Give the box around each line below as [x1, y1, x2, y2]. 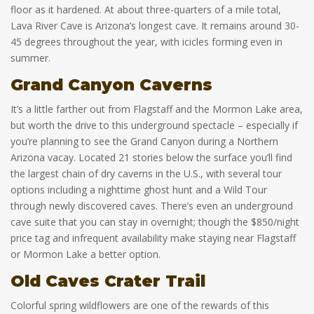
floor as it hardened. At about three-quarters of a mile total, [11, 3, 281, 16]
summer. [11, 51, 50, 64]
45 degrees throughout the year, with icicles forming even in [11, 35, 282, 48]
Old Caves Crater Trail [11, 271, 205, 291]
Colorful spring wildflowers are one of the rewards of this [11, 299, 269, 312]
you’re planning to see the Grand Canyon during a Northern [11, 135, 278, 148]
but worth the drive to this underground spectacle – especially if [11, 118, 298, 132]
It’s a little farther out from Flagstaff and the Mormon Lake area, [11, 102, 303, 116]
